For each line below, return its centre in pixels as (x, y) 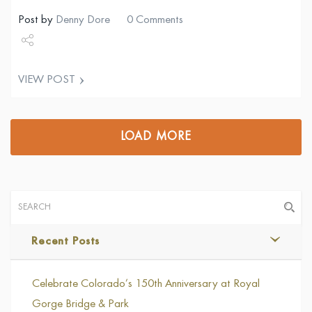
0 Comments (155, 21)
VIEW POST (47, 81)
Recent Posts (66, 242)
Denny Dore (83, 21)
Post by (37, 21)
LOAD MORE (156, 138)
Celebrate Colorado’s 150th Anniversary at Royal (146, 285)
